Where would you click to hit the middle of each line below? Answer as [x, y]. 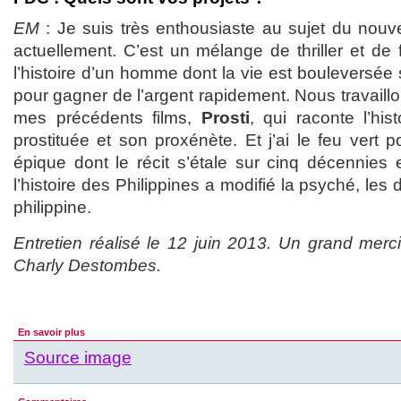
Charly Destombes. [87, 265]
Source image [78, 357]
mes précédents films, [107, 117]
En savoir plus [51, 332]
